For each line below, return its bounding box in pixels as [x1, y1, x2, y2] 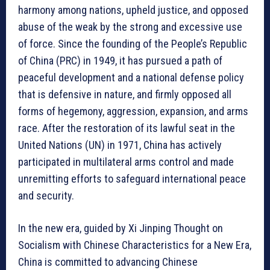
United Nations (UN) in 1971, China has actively [18, 138, 222, 151]
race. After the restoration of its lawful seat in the [18, 121, 235, 134]
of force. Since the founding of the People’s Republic [18, 37, 247, 50]
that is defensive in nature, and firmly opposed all [18, 87, 231, 101]
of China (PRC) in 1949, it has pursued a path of [18, 54, 222, 67]
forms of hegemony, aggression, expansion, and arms [18, 104, 248, 118]
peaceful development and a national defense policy [18, 71, 244, 84]
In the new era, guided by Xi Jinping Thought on [18, 221, 223, 234]
